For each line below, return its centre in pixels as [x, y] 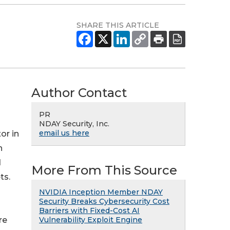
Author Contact [79, 93]
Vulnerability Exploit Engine [91, 220]
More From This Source [104, 170]
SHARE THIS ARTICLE [118, 25]
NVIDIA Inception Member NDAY [101, 192]
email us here [64, 133]
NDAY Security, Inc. [74, 124]
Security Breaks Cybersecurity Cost [104, 201]
